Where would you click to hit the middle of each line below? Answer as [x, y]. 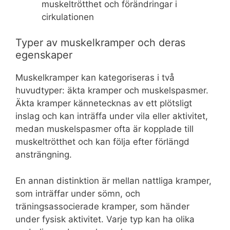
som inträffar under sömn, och [78, 193]
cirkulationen [68, 17]
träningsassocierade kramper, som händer [102, 206]
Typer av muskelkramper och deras [100, 43]
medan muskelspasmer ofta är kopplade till [104, 129]
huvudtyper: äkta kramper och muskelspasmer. [112, 91]
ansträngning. [44, 155]
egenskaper [44, 55]
